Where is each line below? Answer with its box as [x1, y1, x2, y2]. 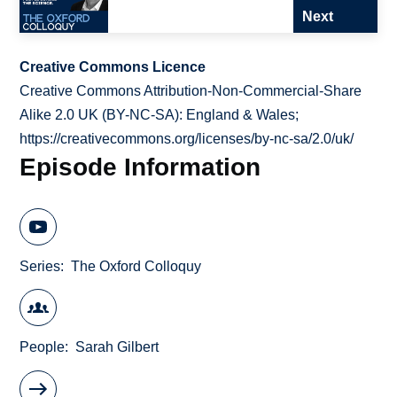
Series [19, 258, 61, 274]
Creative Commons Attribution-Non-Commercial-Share [19, 83, 362, 99]
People [19, 339, 66, 355]
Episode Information [19, 152, 261, 182]
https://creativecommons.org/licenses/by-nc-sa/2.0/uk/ [19, 131, 354, 147]
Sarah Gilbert [75, 339, 160, 355]
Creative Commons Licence [19, 59, 206, 75]
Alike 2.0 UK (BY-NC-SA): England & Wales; [19, 107, 300, 123]
